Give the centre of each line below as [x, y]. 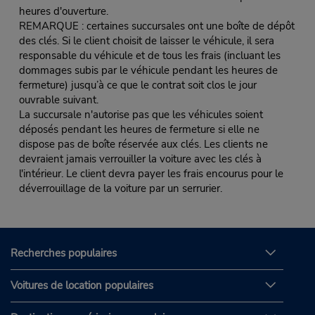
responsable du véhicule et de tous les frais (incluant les [149, 56]
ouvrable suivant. [58, 100]
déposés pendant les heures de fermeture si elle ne [139, 130]
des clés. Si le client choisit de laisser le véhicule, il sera [146, 41]
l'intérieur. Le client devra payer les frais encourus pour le [151, 174]
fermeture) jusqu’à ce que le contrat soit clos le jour [137, 85]
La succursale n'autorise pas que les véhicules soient [141, 115]
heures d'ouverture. [63, 12]
